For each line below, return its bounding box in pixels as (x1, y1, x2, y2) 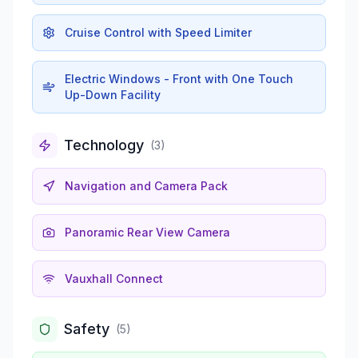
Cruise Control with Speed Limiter (65, 25, 252, 39)
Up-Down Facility (65, 87, 161, 101)
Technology (64, 136, 144, 153)
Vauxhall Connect (65, 271, 163, 285)
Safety (64, 320, 109, 337)
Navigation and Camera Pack (65, 178, 228, 193)
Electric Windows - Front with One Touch (65, 71, 293, 86)
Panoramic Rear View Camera (65, 225, 230, 239)
